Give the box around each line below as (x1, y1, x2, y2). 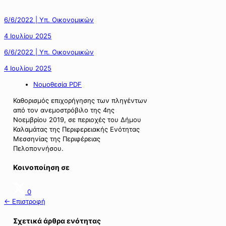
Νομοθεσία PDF (33, 80, 82, 88)
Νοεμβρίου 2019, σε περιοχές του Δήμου (13, 115, 141, 124)
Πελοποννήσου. (13, 144, 64, 152)
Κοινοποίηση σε (13, 163, 70, 172)
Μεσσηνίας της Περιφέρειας (13, 134, 100, 143)
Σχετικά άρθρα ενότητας (13, 216, 101, 225)
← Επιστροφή (4, 197, 45, 206)
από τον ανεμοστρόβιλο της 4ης (13, 105, 115, 114)
